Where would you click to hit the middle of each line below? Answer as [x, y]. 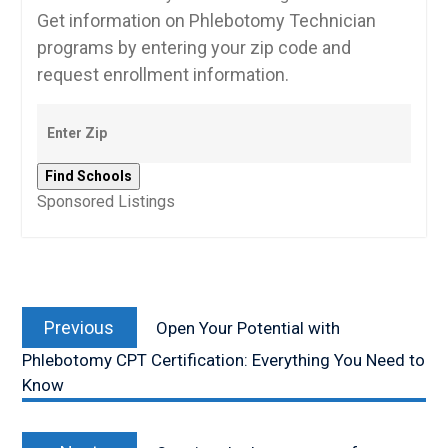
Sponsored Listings [105, 202]
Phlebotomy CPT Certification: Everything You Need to [223, 360]
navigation [73, 325]
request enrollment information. [162, 75]
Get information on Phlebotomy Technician [206, 21]
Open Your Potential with [247, 328]
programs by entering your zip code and [193, 48]
